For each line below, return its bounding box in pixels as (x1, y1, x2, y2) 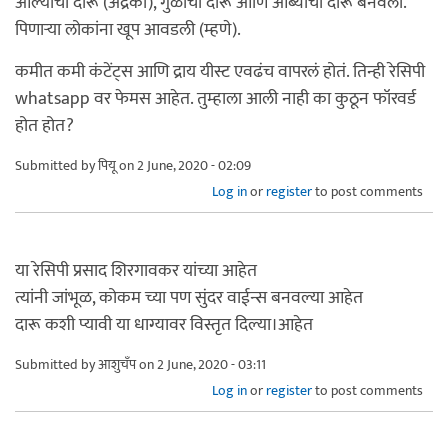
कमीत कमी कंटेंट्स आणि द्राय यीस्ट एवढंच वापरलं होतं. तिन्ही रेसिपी (15, 56, 425, 87)
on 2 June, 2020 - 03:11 (136, 352, 266, 376)
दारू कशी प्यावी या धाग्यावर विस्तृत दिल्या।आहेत (15, 309, 313, 340)
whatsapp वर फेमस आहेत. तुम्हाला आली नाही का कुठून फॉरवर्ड (15, 83, 416, 114)
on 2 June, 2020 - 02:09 (116, 153, 251, 177)
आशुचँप (98, 352, 136, 376)
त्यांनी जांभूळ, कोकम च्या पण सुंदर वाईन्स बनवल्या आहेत (15, 282, 363, 313)
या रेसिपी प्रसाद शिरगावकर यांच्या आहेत (15, 255, 257, 286)
